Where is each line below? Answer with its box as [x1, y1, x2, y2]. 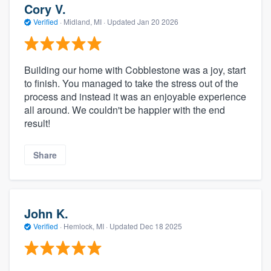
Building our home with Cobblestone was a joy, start [24, 63, 246, 77]
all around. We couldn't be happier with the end [24, 103, 225, 117]
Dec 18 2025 [140, 220, 182, 231]
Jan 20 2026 [137, 16, 178, 27]
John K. [24, 204, 68, 222]
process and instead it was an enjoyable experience [24, 90, 246, 104]
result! [24, 116, 50, 131]
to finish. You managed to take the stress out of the [24, 76, 238, 91]
